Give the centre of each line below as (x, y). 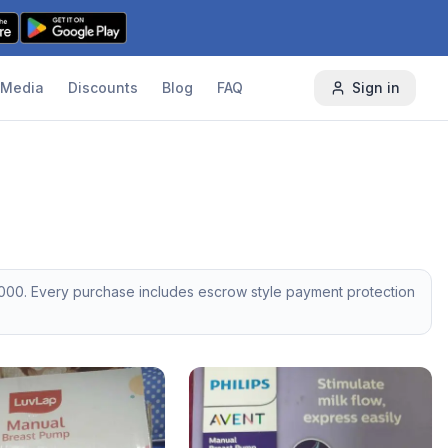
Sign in (375, 87)
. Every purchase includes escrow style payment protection (219, 291)
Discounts (103, 87)
